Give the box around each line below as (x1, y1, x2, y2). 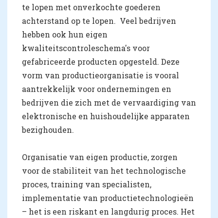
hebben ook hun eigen (22, 29, 108, 39)
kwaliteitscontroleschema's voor (22, 42, 150, 53)
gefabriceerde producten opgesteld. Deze (22, 56, 180, 67)
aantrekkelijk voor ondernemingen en (22, 83, 171, 94)
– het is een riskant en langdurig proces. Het (22, 206, 195, 217)
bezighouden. (22, 124, 74, 135)
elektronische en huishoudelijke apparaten (22, 110, 190, 121)
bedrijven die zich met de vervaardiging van (22, 97, 196, 108)
